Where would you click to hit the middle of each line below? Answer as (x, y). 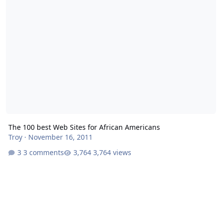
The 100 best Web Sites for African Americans (84, 127)
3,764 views (112, 153)
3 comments (43, 153)
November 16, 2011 (60, 137)
